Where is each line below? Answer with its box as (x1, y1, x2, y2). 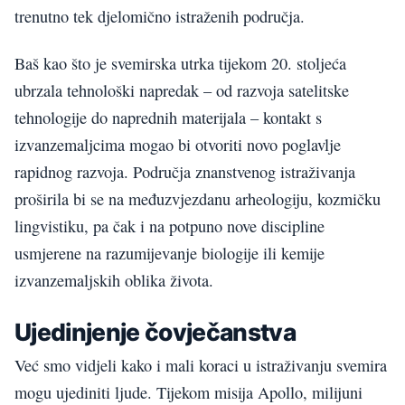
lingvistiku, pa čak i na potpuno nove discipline (14, 215, 325, 238)
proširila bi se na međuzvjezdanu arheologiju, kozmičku (14, 188, 381, 211)
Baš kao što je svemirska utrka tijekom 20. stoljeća (14, 52, 346, 75)
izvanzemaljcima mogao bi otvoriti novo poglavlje (14, 134, 341, 156)
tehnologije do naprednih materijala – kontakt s (14, 107, 322, 129)
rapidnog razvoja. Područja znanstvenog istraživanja (14, 161, 355, 184)
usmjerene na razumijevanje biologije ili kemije (14, 242, 325, 265)
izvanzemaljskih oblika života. (14, 269, 213, 292)
